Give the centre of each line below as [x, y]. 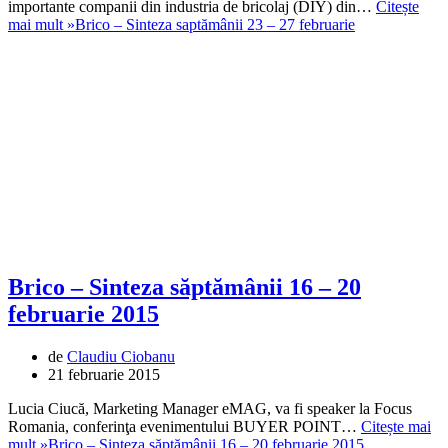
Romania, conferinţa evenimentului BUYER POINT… [184, 427]
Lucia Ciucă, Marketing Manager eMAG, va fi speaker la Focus [210, 409]
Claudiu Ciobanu [121, 357]
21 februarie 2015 [104, 375]
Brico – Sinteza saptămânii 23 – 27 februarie [215, 25]
